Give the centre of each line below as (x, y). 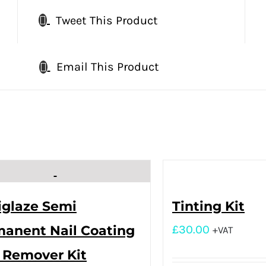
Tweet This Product (107, 20)
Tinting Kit (208, 206)
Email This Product (107, 67)
